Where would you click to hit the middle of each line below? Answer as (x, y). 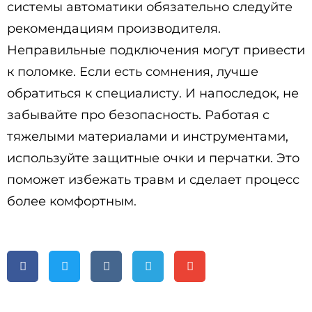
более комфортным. (72, 201)
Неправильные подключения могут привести (156, 50)
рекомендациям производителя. (114, 29)
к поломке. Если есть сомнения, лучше (133, 72)
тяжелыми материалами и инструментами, (148, 136)
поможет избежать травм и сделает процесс (153, 180)
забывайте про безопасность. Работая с (138, 115)
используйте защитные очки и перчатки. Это (153, 158)
